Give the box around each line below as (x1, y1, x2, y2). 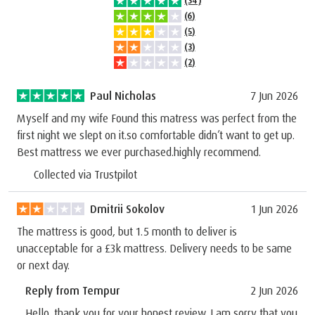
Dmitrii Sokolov (90, 201, 165, 216)
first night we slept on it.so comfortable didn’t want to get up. (17, 127, 295, 142)
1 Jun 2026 (251, 201, 298, 216)
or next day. (17, 257, 70, 272)
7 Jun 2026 (251, 88, 298, 103)
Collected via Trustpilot (31, 167, 137, 181)
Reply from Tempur (25, 283, 120, 297)
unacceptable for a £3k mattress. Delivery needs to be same (17, 240, 292, 255)
